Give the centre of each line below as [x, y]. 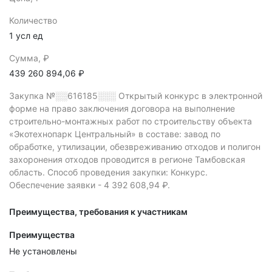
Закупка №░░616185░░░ [64, 96]
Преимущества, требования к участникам [98, 212]
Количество [33, 20]
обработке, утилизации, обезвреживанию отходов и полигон [135, 147]
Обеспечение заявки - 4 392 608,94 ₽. [90, 185]
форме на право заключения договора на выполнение [122, 108]
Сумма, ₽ [29, 58]
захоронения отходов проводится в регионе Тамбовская [127, 159]
